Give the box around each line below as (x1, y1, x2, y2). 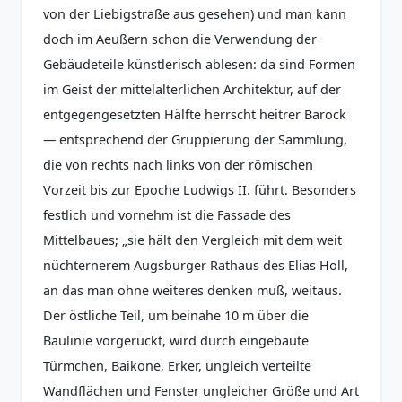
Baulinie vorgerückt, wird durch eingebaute (43, 331, 309, 349)
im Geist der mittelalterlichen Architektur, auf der (43, 80, 341, 98)
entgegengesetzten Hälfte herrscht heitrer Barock (43, 105, 346, 123)
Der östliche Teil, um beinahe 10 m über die (43, 306, 309, 324)
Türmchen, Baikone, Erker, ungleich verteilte (43, 356, 311, 374)
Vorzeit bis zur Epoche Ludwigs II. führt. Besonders (43, 180, 356, 198)
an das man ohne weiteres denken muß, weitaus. (43, 281, 342, 299)
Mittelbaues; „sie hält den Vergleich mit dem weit (43, 231, 342, 249)
